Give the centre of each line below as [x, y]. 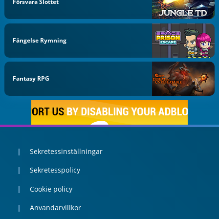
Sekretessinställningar [66, 151]
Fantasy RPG [31, 79]
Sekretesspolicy [55, 170]
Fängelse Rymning [40, 40]
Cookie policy [51, 189]
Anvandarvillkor [55, 208]
